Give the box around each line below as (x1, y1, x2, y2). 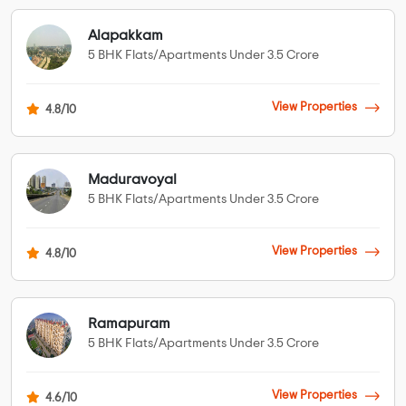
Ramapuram (88, 316, 170, 332)
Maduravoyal (88, 172, 177, 188)
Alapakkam (88, 28, 163, 43)
